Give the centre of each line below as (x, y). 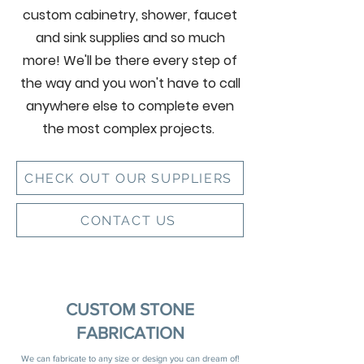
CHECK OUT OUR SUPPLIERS (128, 178)
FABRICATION (130, 333)
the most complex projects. (130, 129)
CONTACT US (128, 220)
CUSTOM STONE (130, 309)
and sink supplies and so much (130, 38)
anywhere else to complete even (130, 106)
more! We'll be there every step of (130, 61)
